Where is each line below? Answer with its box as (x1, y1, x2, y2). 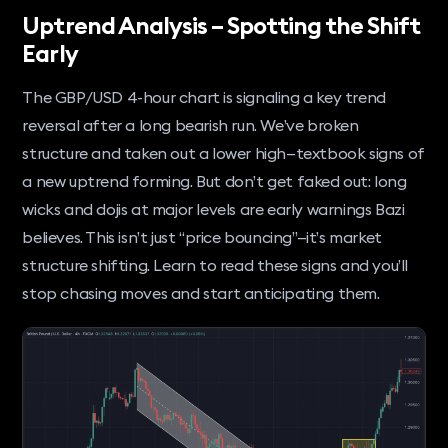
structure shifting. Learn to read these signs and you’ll (22, 254, 409, 275)
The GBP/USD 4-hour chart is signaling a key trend (22, 86, 386, 107)
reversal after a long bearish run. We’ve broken (22, 114, 359, 135)
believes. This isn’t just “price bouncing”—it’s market (22, 226, 382, 247)
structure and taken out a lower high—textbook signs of (22, 142, 425, 163)
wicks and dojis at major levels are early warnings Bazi (22, 198, 405, 219)
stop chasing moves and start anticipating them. (22, 282, 380, 303)
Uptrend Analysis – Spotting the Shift (22, 9, 420, 40)
